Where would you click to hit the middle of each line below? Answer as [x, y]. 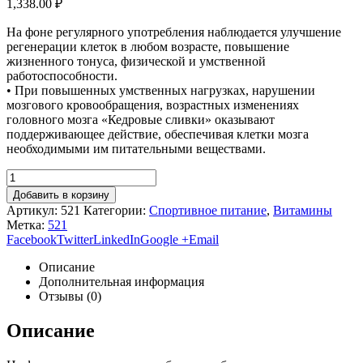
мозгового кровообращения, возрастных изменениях [153, 105]
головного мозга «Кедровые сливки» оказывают [141, 120]
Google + [164, 240]
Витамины [303, 211]
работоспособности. [62, 76]
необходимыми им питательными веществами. [136, 149]
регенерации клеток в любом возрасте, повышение [148, 47]
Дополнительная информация [122, 282]
